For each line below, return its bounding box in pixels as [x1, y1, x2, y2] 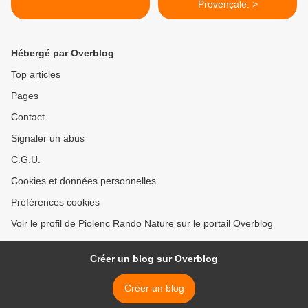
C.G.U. [11, 154, 41, 166]
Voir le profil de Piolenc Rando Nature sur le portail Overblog [11, 218, 273, 230]
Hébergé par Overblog [11, 47, 114, 59]
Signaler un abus [11, 133, 85, 144]
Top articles [11, 69, 60, 80]
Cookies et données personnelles [11, 175, 156, 187]
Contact [11, 111, 45, 123]
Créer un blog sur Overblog [90, 253, 218, 265]
